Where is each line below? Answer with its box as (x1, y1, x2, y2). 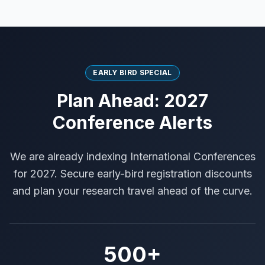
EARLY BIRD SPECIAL (93, 68, 172, 77)
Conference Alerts (53, 112, 212, 133)
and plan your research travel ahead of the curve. (12, 185, 253, 197)
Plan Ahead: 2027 (57, 90, 208, 111)
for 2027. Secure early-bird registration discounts (13, 167, 252, 180)
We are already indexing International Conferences (9, 150, 256, 163)
